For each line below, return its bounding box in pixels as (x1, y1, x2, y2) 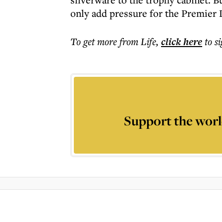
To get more (70, 35, 119, 48)
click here (161, 35, 202, 49)
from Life (119, 35, 156, 48)
